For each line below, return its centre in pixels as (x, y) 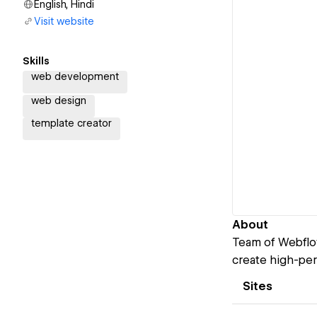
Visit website (64, 21)
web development (75, 76)
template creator (71, 123)
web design (59, 100)
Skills (36, 61)
